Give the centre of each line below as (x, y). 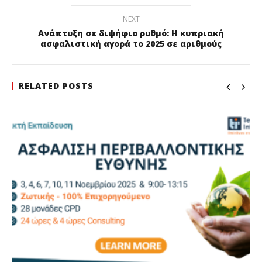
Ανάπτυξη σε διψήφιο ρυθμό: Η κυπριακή (131, 33)
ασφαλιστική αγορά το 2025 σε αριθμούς (131, 44)
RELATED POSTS (56, 86)
